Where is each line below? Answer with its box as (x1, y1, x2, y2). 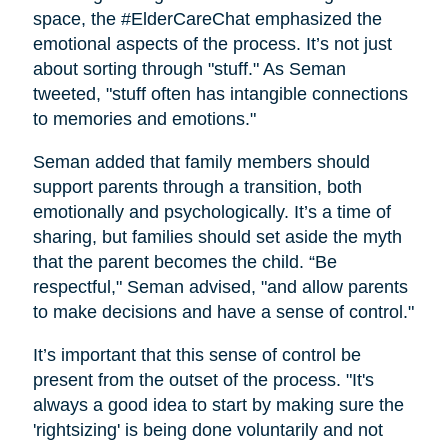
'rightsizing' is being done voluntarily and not (32, 420, 383, 441)
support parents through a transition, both (32, 177, 362, 198)
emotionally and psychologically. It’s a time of (32, 202, 391, 223)
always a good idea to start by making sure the (32, 395, 404, 416)
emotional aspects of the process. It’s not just (32, 34, 392, 55)
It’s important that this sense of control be (32, 345, 361, 366)
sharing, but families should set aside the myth (32, 227, 402, 248)
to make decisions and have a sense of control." (32, 302, 414, 323)
